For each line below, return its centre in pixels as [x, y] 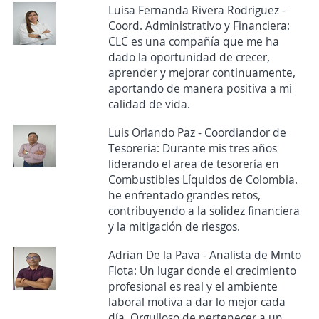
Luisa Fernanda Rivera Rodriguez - [197, 10]
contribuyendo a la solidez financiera [204, 211]
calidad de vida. [149, 104]
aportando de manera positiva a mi [200, 89]
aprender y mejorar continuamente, [202, 73]
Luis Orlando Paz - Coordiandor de [197, 133]
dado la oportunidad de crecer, [189, 57]
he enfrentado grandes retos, [184, 195]
